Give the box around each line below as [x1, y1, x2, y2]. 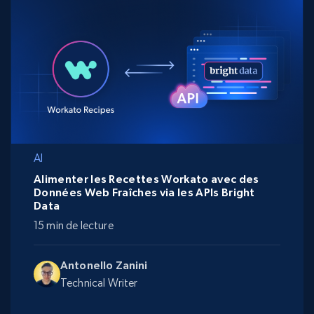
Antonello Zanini [60, 259, 148, 272]
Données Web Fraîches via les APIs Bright [34, 186, 255, 199]
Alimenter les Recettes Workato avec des [34, 172, 259, 186]
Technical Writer [60, 276, 138, 290]
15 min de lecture [34, 219, 114, 233]
